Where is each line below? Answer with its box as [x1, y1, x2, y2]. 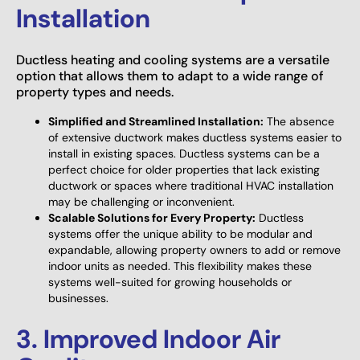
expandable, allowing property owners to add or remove [48, 242, 341, 257]
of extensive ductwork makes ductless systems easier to [48, 129, 342, 145]
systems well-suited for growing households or [48, 274, 292, 289]
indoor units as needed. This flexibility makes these [48, 258, 312, 273]
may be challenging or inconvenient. [48, 194, 235, 209]
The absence [264, 113, 334, 129]
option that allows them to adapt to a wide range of [16, 67, 324, 84]
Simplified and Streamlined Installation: [48, 113, 264, 129]
